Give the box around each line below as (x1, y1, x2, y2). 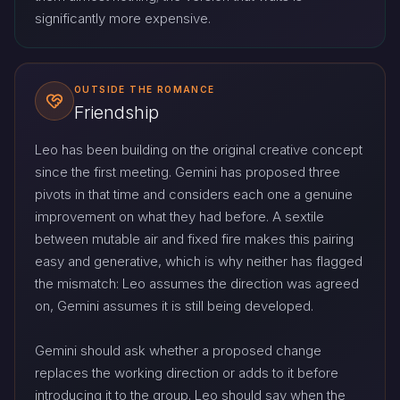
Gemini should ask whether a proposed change (35, 342, 321, 360)
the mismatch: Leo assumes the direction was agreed (35, 275, 359, 293)
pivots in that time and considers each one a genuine (35, 186, 353, 204)
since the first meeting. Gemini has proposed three (35, 163, 340, 181)
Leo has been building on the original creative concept (35, 141, 362, 159)
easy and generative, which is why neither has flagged (35, 253, 362, 271)
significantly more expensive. (35, 9, 211, 27)
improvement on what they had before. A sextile (35, 208, 324, 226)
